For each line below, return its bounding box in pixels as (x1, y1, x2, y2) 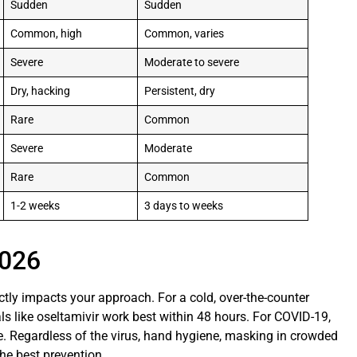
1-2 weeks (10, 199, 60, 214)
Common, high (10, 27, 82, 41)
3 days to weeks (143, 199, 223, 214)
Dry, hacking (10, 84, 70, 99)
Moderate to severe (143, 56, 239, 70)
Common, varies (143, 27, 224, 41)
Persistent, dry (143, 84, 215, 99)
